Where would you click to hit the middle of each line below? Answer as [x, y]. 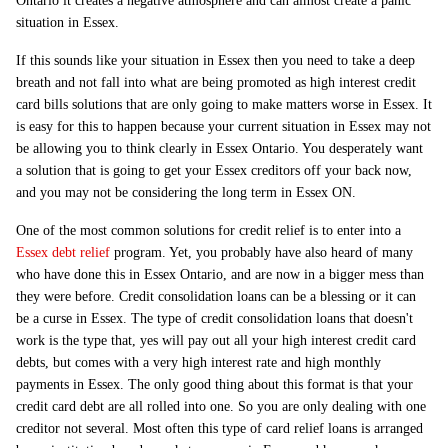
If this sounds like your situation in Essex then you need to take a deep [215, 60]
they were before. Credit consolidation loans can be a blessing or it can [216, 296]
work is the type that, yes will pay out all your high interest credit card [216, 340]
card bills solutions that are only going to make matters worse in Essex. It [224, 104]
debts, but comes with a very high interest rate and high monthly [198, 362]
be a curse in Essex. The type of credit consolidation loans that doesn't [214, 318]
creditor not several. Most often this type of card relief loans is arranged [219, 428]
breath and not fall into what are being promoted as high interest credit [216, 82]
